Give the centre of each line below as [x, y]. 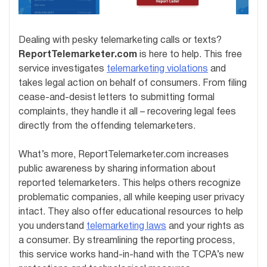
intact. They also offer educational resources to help [131, 212]
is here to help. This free [190, 55]
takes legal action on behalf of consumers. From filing [133, 84]
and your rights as [205, 227]
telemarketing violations [157, 69]
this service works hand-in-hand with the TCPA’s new [131, 255]
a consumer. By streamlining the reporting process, [127, 241]
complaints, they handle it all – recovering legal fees [127, 112]
